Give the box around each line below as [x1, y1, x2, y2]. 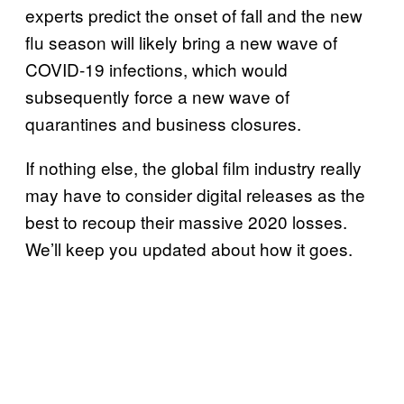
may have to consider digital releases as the [25, 181, 365, 207]
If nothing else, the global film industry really [25, 154, 362, 179]
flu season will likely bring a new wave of [25, 29, 337, 54]
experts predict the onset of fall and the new [25, 2, 363, 27]
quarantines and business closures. [25, 110, 301, 135]
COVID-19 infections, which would [25, 56, 288, 81]
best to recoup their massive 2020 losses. [25, 208, 347, 234]
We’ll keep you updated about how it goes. [25, 235, 353, 261]
